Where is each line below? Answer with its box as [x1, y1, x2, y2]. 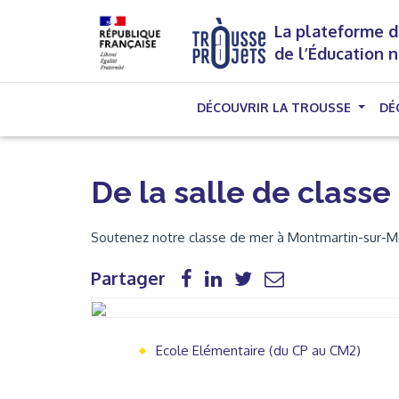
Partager [91, 266, 166, 289]
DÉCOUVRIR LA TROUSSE [197, 100, 355, 115]
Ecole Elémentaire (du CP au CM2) [155, 342, 361, 359]
